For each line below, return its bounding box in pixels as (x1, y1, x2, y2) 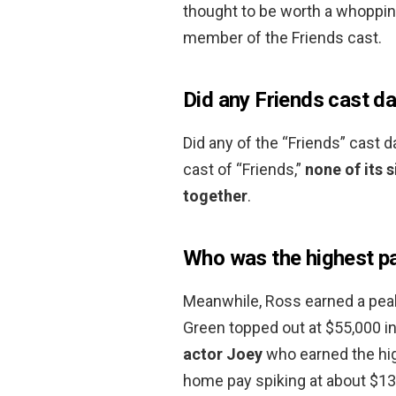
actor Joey (183, 344, 263, 363)
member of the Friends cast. (183, 27, 382, 47)
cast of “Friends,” (183, 159, 305, 179)
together (183, 186, 247, 205)
